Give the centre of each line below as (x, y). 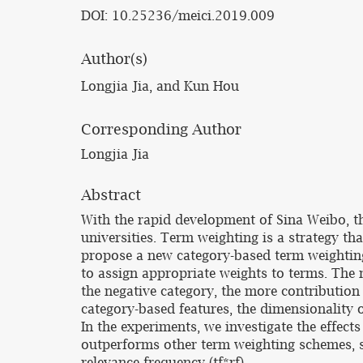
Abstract (111, 195)
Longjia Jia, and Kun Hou (160, 86)
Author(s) (114, 59)
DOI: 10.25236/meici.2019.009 (178, 15)
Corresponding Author (161, 129)
